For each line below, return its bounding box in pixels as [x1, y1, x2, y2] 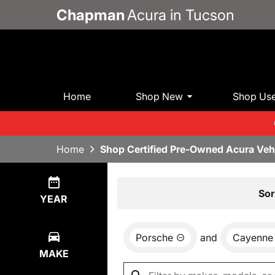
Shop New [136, 90, 184, 103]
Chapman [56, 6, 125, 24]
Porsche [136, 231, 173, 244]
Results [131, 186, 167, 199]
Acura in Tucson [127, 6, 234, 24]
